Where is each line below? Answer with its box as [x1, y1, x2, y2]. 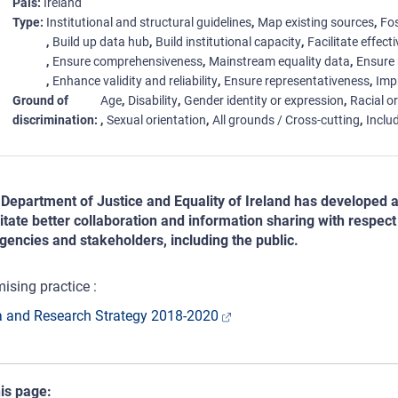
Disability [127, 93, 178, 108]
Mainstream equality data [208, 54, 350, 69]
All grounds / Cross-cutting [211, 113, 360, 128]
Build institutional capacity [155, 35, 301, 50]
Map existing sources [257, 15, 374, 30]
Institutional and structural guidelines [45, 15, 251, 30]
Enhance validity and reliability [52, 74, 218, 89]
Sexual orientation [106, 113, 206, 128]
